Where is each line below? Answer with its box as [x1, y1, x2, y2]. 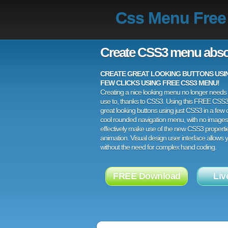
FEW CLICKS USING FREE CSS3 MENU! [100, 79, 219, 87]
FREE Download [113, 171, 181, 181]
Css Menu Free [116, 9, 226, 27]
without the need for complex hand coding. [100, 143, 216, 151]
